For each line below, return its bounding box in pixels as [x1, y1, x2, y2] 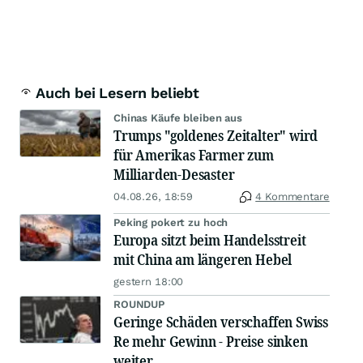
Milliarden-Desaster [113, 164, 235, 185]
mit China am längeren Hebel [113, 250, 293, 270]
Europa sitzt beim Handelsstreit [113, 230, 306, 250]
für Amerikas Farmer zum [113, 145, 274, 165]
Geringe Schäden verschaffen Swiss [113, 312, 329, 332]
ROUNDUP [113, 298, 165, 311]
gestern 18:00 [113, 275, 184, 288]
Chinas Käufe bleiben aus [113, 112, 242, 125]
